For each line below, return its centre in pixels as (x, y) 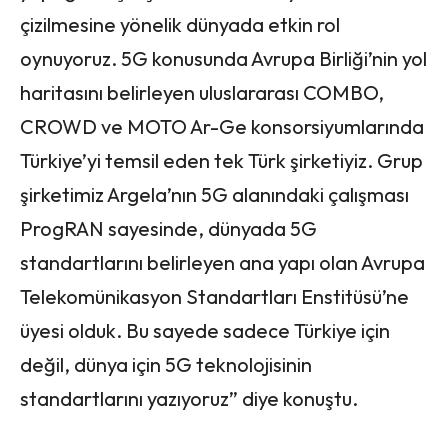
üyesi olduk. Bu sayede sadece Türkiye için (205, 330)
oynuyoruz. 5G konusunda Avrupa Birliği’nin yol (223, 58)
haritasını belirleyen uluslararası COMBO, (202, 92)
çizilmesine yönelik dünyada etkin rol (180, 24)
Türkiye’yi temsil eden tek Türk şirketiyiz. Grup (221, 160)
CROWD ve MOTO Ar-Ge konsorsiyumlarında (222, 126)
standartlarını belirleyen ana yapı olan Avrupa (222, 262)
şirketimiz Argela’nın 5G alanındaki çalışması (214, 194)
